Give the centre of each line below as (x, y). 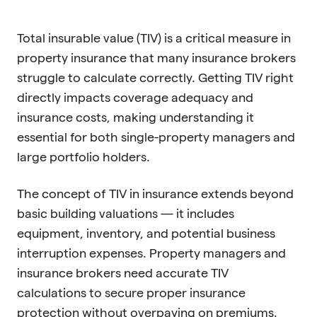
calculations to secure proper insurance (131, 292)
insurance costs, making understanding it (136, 117)
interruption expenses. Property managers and (151, 253)
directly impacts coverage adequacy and (135, 97)
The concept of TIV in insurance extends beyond (155, 193)
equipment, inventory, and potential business (146, 233)
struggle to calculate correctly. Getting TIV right (155, 77)
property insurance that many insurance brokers (156, 57)
